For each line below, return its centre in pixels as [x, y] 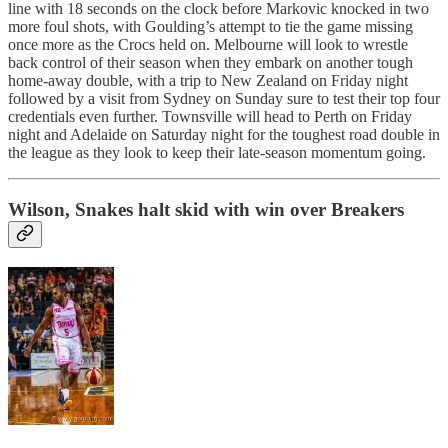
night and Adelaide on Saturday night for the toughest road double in [224, 135]
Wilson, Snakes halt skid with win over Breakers [206, 209]
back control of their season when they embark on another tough [210, 63]
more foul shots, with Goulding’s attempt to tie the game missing [210, 27]
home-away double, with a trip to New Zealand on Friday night [208, 81]
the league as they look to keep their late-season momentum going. [217, 153]
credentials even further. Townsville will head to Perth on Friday [210, 117]
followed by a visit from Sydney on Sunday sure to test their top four [224, 99]
